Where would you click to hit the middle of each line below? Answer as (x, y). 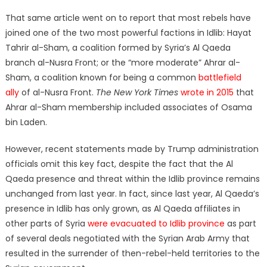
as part (240, 223)
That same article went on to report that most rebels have (128, 18)
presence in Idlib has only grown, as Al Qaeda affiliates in (122, 208)
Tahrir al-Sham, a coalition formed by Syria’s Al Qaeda (118, 47)
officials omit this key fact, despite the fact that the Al (119, 164)
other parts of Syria (46, 223)
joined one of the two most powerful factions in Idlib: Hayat (128, 32)
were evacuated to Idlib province (156, 223)
